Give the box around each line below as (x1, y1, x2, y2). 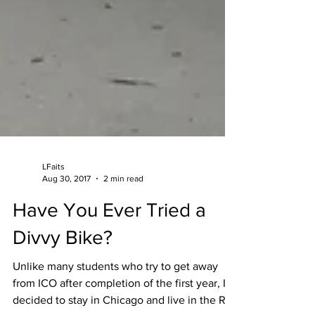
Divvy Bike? (13, 245, 112, 267)
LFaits (42, 181, 65, 191)
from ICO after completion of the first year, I (13, 296, 226, 308)
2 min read (103, 192, 143, 202)
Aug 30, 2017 (42, 192, 91, 202)
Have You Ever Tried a (13, 218, 206, 240)
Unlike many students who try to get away (13, 279, 218, 291)
